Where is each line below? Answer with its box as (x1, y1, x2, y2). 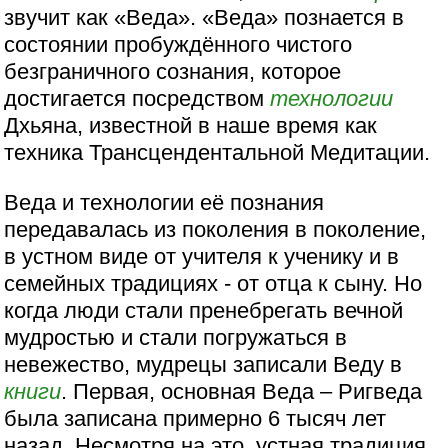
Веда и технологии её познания (4, 189, 325, 215)
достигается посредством (4, 86, 271, 112)
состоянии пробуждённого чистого (4, 32, 353, 58)
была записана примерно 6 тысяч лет (4, 405, 387, 431)
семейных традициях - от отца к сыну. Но (4, 270, 423, 296)
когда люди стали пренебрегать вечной (4, 297, 404, 323)
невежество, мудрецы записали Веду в (4, 351, 403, 377)
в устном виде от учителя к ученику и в (4, 243, 400, 269)
